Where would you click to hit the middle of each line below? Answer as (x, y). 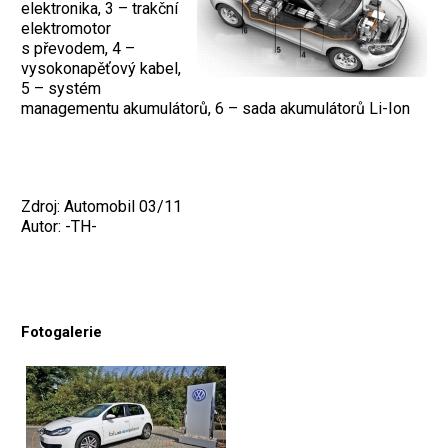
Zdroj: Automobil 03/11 (101, 207)
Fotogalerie (61, 332)
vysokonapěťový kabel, (101, 69)
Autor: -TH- (59, 227)
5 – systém (61, 89)
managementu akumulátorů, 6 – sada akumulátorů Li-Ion (215, 109)
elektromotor (66, 29)
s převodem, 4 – (78, 49)
